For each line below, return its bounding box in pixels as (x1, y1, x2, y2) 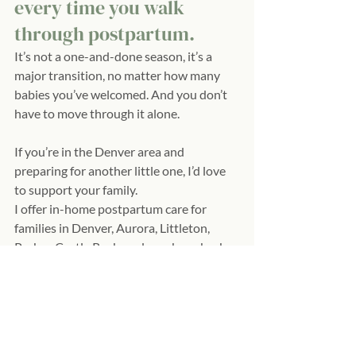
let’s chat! (14, 315, 67, 331)
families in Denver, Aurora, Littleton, (14, 219, 212, 235)
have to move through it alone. (14, 105, 180, 121)
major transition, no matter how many (14, 67, 222, 83)
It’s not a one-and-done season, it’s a (14, 48, 215, 64)
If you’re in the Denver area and (14, 143, 187, 159)
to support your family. (14, 181, 137, 197)
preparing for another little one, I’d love (14, 162, 228, 178)
